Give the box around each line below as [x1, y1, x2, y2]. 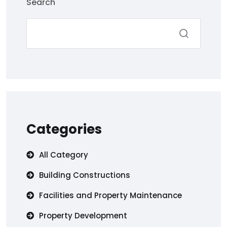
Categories [26, 120, 102, 138]
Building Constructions [39, 169, 130, 180]
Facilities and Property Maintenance [39, 190, 182, 201]
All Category [39, 149, 88, 160]
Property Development [39, 210, 127, 221]
